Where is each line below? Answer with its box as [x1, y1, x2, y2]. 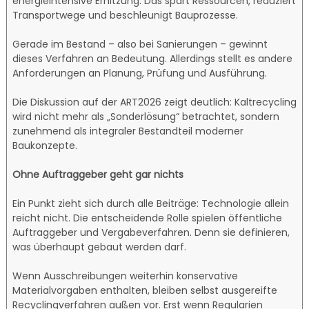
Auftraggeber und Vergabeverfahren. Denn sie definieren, [12, 225, 290, 239]
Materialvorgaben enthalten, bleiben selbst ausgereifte [12, 283, 278, 297]
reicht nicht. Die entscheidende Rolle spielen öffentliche [12, 210, 283, 225]
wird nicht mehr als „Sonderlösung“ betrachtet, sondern [12, 109, 280, 123]
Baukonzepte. [12, 138, 78, 152]
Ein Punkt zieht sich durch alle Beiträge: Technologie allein [12, 196, 290, 210]
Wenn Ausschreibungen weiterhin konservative [12, 268, 239, 283]
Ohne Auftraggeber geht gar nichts [12, 167, 184, 181]
